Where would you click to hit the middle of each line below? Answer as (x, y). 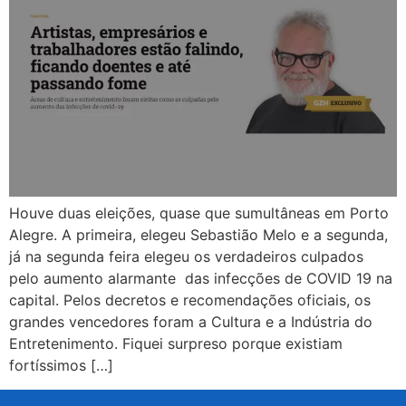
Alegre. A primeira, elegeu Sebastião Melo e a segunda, (198, 235)
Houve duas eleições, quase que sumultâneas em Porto (199, 213)
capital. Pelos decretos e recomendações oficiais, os (190, 300)
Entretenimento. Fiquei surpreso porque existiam (176, 344)
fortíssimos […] (61, 366)
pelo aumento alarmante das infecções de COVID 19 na (201, 279)
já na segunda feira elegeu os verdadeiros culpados (186, 257)
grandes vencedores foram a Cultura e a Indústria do (191, 322)
